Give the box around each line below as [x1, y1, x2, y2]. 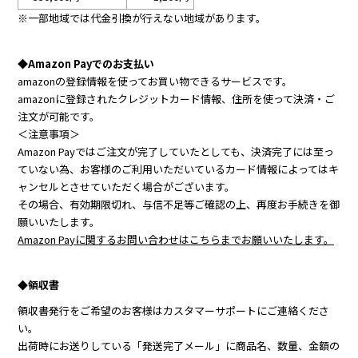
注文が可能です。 [18, 108, 101, 124]
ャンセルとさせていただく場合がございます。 [18, 178, 236, 194]
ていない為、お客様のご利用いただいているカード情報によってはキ [18, 161, 340, 177]
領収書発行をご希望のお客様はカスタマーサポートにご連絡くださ [18, 302, 330, 318]
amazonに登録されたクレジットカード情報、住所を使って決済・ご [18, 90, 336, 106]
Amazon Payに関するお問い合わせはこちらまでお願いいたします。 [18, 231, 335, 247]
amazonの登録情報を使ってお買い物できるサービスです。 [18, 73, 293, 89]
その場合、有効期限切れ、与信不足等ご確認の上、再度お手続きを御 [18, 196, 340, 212]
